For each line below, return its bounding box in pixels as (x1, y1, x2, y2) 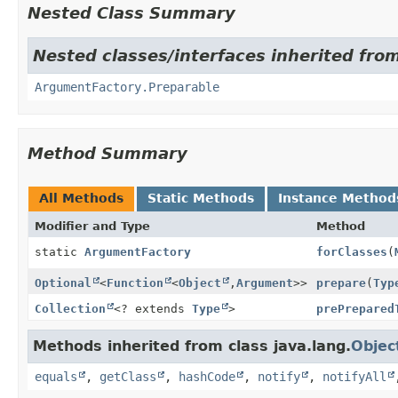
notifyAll (322, 369, 386, 384)
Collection (35, 301, 106, 315)
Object (179, 275, 221, 290)
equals (35, 369, 77, 384)
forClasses (316, 244, 387, 259)
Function (107, 275, 163, 290)
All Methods (39, 190, 123, 205)
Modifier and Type (35, 219, 150, 233)
